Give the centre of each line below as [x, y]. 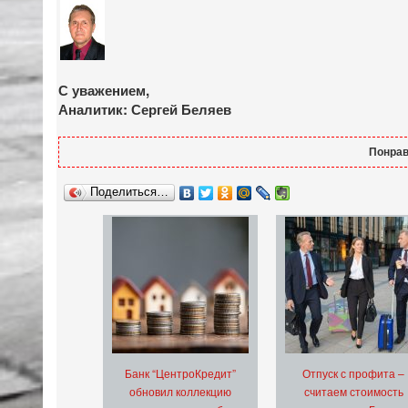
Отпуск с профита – [353, 373]
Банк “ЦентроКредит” [180, 373]
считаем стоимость [353, 392]
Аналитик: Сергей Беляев [145, 109]
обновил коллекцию [180, 392]
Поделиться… [129, 192]
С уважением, [104, 90]
